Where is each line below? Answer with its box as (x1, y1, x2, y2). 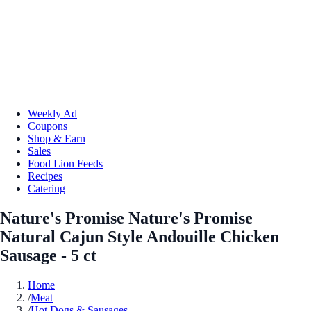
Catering (28, 182, 65, 194)
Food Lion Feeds (28, 157, 103, 169)
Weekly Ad (28, 107, 77, 119)
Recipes (28, 169, 62, 182)
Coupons (28, 119, 67, 132)
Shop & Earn (28, 132, 85, 144)
